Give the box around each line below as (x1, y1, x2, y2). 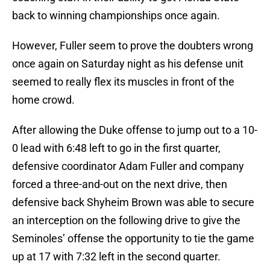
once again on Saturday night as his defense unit (12, 57, 243, 71)
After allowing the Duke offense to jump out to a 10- (12, 124, 257, 137)
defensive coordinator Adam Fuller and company (12, 160, 244, 173)
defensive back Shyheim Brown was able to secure (12, 196, 254, 209)
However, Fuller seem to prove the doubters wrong (12, 39, 253, 52)
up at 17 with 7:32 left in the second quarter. (12, 250, 221, 263)
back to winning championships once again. (12, 9, 220, 22)
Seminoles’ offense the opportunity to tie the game (12, 232, 254, 245)
